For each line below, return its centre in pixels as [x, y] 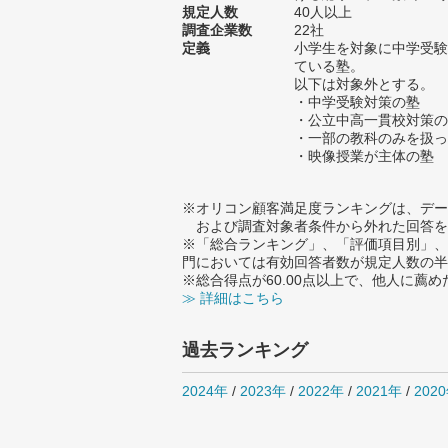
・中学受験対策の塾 [357, 102]
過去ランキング [245, 350]
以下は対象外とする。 [364, 84]
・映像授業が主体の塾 [364, 156]
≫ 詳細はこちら [233, 298]
